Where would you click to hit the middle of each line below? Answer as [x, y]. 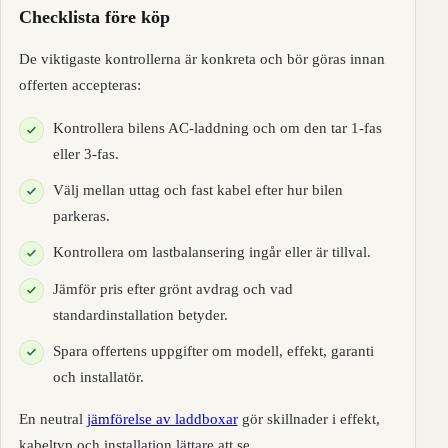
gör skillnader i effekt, [308, 418]
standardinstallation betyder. [140, 315]
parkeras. [81, 216]
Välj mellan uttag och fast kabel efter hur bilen [197, 190]
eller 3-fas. [85, 154]
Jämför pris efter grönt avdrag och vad [172, 289]
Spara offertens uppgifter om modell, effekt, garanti [213, 350]
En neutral [52, 418]
